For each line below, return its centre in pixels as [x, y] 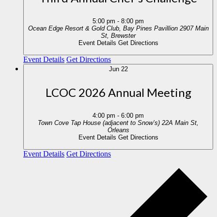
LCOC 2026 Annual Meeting [118, 92]
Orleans [118, 130]
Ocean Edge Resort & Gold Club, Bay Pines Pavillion [104, 28]
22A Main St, [180, 123]
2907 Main [194, 28]
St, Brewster [123, 36]
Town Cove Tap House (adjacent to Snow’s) [100, 123]
